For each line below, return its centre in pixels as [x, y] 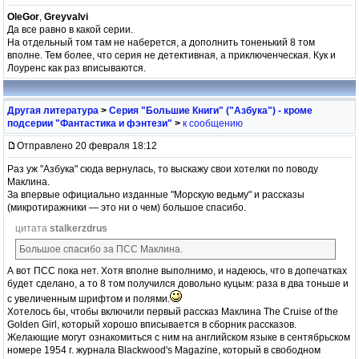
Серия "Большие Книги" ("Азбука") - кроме [211, 110]
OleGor [23, 16]
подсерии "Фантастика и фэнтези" [90, 123]
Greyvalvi [66, 16]
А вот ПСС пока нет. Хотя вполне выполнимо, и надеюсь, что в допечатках [177, 270]
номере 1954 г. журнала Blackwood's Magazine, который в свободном [164, 350]
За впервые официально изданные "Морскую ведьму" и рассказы [156, 194]
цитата [32, 228]
